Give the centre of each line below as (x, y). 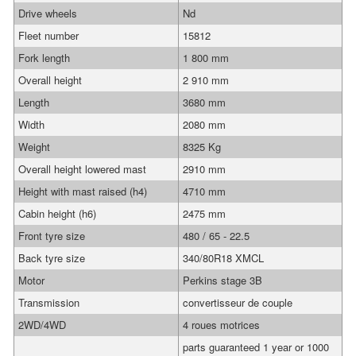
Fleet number (48, 35)
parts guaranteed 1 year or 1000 (256, 347)
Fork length (44, 58)
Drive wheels (48, 13)
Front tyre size (52, 236)
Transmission (49, 302)
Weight (34, 147)
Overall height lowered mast (82, 169)
